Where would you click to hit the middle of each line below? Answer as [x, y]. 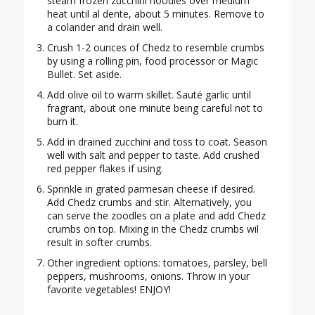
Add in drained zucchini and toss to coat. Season [157, 142]
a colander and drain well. [104, 27]
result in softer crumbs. [99, 243]
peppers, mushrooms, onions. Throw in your [148, 276]
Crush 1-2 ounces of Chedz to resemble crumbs [155, 48]
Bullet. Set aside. [84, 75]
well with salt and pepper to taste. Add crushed [153, 155]
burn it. [62, 122]
